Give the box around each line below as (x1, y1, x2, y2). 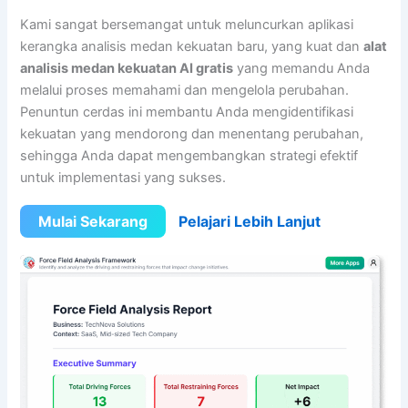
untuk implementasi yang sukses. (20, 168, 227, 186)
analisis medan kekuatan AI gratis (20, 59, 234, 76)
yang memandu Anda (233, 59, 371, 76)
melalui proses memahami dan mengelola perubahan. (20, 81, 350, 98)
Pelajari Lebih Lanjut (178, 212, 321, 231)
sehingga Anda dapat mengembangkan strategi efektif (20, 147, 359, 164)
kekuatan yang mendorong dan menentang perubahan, (20, 125, 364, 142)
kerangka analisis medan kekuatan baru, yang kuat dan (20, 37, 364, 55)
